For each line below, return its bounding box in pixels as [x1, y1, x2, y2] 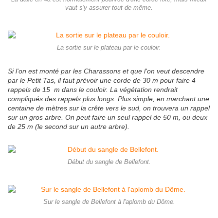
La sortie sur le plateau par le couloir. [57, 44, 161, 52]
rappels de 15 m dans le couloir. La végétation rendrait [8, 86, 178, 94]
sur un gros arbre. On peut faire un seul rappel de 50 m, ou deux [8, 113, 207, 122]
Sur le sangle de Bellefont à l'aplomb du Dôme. [43, 199, 175, 206]
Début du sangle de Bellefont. [67, 159, 151, 166]
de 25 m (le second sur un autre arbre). [8, 123, 129, 131]
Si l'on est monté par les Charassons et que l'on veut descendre [8, 67, 204, 75]
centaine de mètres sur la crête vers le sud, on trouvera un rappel [8, 104, 210, 112]
